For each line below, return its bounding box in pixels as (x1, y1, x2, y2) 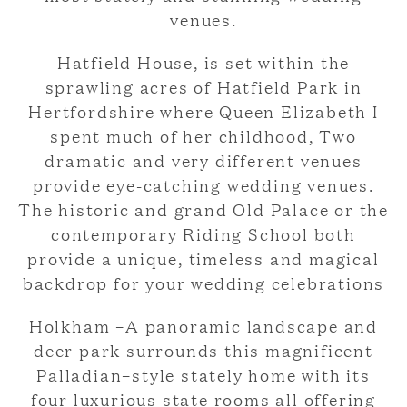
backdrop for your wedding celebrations (22, 271, 385, 295)
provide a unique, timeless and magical (27, 246, 380, 271)
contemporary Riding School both (51, 222, 356, 246)
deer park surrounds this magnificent (34, 338, 373, 362)
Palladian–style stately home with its (36, 362, 371, 387)
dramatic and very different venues (45, 148, 362, 173)
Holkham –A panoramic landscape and (28, 313, 379, 338)
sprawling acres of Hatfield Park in (45, 74, 362, 99)
